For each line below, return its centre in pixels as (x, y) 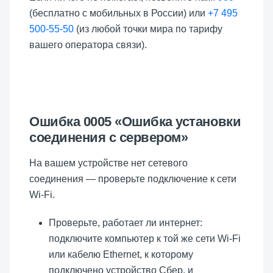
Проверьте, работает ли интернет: (126, 222)
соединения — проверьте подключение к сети (133, 179)
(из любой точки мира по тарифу (148, 29)
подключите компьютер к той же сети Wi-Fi (145, 238)
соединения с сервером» (109, 137)
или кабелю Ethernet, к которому (121, 254)
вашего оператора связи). (88, 44)
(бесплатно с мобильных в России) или (119, 13)
